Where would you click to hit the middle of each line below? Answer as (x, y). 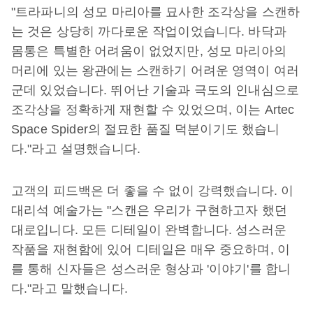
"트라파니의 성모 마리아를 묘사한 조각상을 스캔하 (156, 12)
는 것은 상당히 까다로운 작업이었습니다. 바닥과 (149, 31)
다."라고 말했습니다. (70, 288)
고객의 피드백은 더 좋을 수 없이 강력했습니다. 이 (153, 190)
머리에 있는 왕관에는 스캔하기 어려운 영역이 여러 (155, 70)
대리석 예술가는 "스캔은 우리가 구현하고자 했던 (149, 210)
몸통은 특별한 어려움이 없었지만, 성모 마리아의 (149, 51)
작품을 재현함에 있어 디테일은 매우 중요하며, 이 (151, 249)
